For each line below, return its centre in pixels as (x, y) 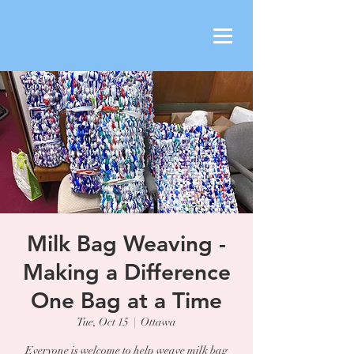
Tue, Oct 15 (103, 322)
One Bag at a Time (126, 300)
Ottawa (158, 322)
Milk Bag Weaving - (126, 243)
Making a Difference (126, 272)
